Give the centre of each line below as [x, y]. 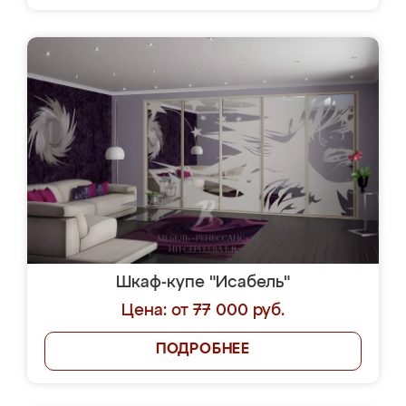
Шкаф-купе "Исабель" [203, 283]
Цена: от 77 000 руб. [203, 311]
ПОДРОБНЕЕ [203, 350]
